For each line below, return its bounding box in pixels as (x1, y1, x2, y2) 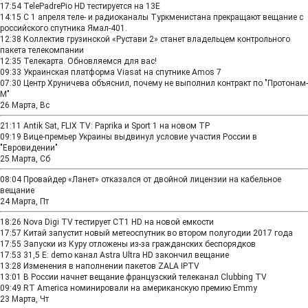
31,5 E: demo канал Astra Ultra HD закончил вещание (23, 250, 229, 260)
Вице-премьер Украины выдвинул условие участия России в (23, 132, 257, 142)
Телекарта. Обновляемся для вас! (23, 56, 157, 66)
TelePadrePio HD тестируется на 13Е (23, 1, 160, 11)
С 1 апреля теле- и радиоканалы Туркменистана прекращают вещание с (23, 12, 303, 22)
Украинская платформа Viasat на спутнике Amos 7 (23, 67, 221, 77)
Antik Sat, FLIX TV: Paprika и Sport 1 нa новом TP (23, 121, 210, 131)
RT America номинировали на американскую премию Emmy (23, 283, 257, 293)
